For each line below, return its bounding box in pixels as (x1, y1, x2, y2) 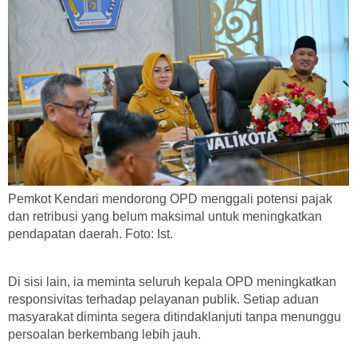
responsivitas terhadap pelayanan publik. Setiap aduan (8, 292, 319, 306)
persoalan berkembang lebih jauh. (8, 327, 201, 341)
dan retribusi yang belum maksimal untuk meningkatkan (8, 209, 322, 223)
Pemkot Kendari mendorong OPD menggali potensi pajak (8, 191, 332, 206)
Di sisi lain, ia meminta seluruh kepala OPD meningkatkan (8, 274, 336, 288)
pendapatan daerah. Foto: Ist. (8, 226, 173, 241)
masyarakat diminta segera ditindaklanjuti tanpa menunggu (8, 309, 341, 324)
